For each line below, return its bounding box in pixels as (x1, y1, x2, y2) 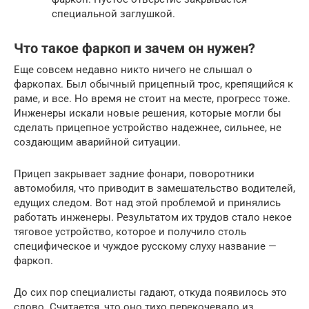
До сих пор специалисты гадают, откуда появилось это (14, 286, 287, 299)
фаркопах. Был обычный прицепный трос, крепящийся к (14, 77, 293, 90)
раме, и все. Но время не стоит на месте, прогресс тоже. (14, 92, 290, 105)
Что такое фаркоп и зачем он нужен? (14, 41, 255, 57)
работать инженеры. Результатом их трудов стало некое (14, 210, 292, 223)
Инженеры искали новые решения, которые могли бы (14, 106, 281, 119)
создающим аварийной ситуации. (14, 135, 181, 148)
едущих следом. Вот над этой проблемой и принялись (14, 196, 281, 209)
